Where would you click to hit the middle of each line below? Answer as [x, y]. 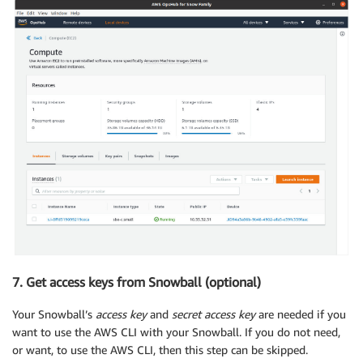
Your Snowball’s [54, 314]
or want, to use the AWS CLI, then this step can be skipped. [160, 350]
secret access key [214, 314]
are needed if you [301, 314]
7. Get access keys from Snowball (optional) [137, 282]
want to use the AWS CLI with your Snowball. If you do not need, [176, 332]
